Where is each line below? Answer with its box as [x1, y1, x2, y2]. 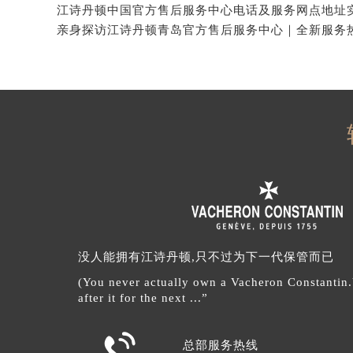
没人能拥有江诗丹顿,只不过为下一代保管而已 [77, 250, 334, 263]
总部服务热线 [183, 338, 259, 351]
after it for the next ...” [77, 291, 208, 304]
